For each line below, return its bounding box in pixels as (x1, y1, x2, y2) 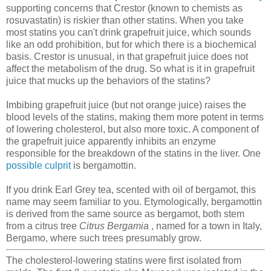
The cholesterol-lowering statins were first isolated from (6, 255, 241, 266)
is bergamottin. (71, 160, 136, 171)
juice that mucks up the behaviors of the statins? (6, 75, 211, 86)
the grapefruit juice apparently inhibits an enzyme (6, 135, 216, 146)
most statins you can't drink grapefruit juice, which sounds (6, 27, 251, 38)
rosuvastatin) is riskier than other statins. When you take (6, 15, 244, 25)
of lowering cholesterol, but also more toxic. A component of (6, 123, 259, 134)
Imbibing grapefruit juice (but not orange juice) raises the (6, 99, 246, 110)
